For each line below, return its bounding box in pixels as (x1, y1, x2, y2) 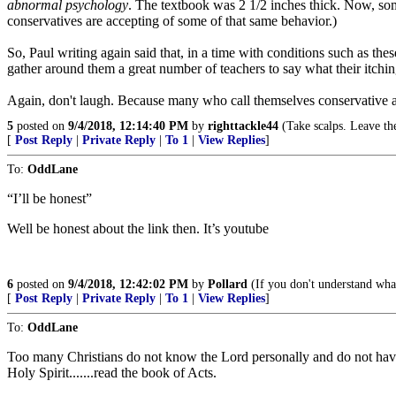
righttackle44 (208, 119, 278, 133)
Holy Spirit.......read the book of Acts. (7, 365, 217, 380)
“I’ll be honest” (7, 191, 92, 206)
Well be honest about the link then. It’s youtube (7, 221, 269, 236)
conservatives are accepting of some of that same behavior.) (7, 13, 337, 28)
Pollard (208, 278, 247, 291)
